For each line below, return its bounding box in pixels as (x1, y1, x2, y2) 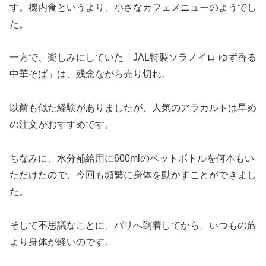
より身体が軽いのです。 (9, 236, 114, 247)
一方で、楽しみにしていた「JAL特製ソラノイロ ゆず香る (9, 52, 256, 63)
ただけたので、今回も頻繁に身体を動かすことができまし (9, 169, 256, 180)
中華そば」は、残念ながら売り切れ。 (9, 69, 171, 80)
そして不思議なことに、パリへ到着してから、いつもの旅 (9, 220, 256, 230)
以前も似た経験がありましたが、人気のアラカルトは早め (9, 103, 256, 113)
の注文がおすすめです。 (9, 119, 114, 130)
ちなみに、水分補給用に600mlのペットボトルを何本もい (9, 153, 254, 163)
